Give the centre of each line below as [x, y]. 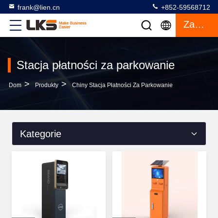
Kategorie [41, 134]
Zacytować [200, 24]
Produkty [46, 85]
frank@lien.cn [39, 7]
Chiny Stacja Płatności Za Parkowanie [122, 85]
